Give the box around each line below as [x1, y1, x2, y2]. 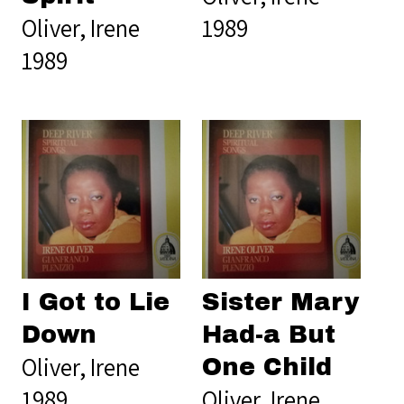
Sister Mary [202, 288, 360, 316]
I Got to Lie [22, 288, 170, 316]
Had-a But [202, 320, 335, 348]
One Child [202, 353, 332, 381]
